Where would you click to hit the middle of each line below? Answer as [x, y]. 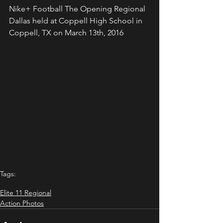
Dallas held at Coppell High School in [77, 21]
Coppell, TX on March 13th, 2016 [66, 33]
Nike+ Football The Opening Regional [78, 9]
